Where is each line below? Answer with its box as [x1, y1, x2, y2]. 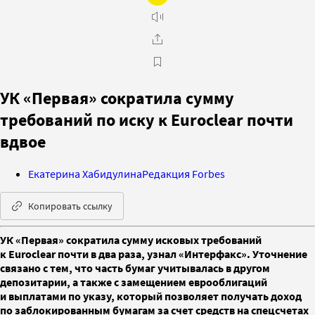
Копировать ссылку [28, 199, 112, 212]
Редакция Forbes [142, 166, 225, 181]
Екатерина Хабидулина [28, 166, 142, 181]
